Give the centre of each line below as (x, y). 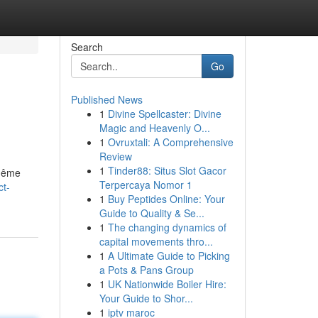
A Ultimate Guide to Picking (169, 256)
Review (115, 156)
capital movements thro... (156, 241)
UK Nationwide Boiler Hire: (167, 284)
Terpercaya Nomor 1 (146, 185)
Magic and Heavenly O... (154, 128)
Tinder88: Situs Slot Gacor (167, 170)
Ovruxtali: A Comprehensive (170, 142)
